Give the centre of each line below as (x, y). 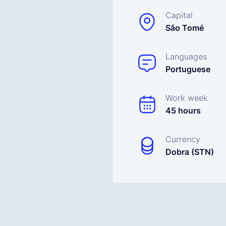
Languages (186, 56)
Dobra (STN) (190, 152)
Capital (179, 15)
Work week (187, 98)
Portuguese (188, 69)
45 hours (183, 110)
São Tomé (185, 28)
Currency (183, 139)
